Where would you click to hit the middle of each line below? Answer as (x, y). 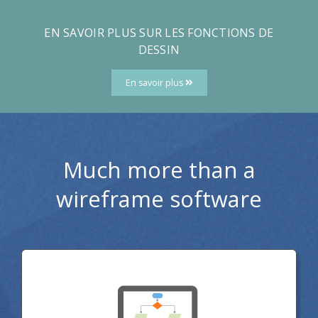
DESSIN (159, 49)
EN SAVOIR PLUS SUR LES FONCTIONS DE (159, 32)
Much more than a (159, 169)
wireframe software (159, 198)
